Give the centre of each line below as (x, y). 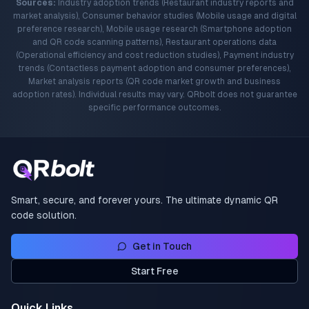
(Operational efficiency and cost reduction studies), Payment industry (154, 55)
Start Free (154, 271)
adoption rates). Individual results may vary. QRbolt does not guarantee (154, 94)
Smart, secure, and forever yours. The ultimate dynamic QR (144, 200)
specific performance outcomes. (154, 108)
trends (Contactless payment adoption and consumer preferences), (154, 68)
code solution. (44, 215)
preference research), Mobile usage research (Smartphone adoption (154, 29)
